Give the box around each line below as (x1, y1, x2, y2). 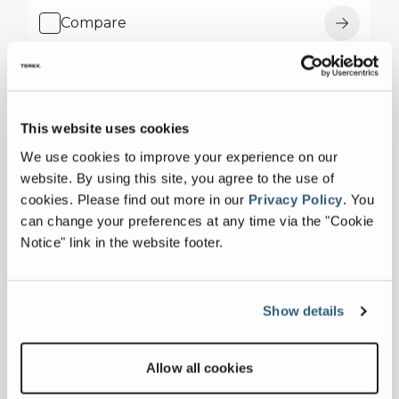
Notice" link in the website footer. (20, 234, 224, 249)
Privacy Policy (248, 191, 343, 207)
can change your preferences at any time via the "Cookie (20, 213, 374, 228)
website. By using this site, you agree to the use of (20, 170, 334, 185)
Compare (61, 14, 126, 31)
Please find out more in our (77, 191, 248, 207)
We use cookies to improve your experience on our (20, 149, 338, 164)
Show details (263, 303, 345, 319)
